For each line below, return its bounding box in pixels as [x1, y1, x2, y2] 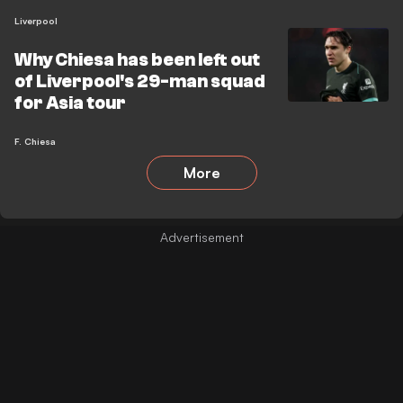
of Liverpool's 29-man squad [14, 71, 265, 92]
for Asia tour [14, 93, 126, 113]
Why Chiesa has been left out [14, 49, 260, 70]
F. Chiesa [14, 136, 56, 147]
